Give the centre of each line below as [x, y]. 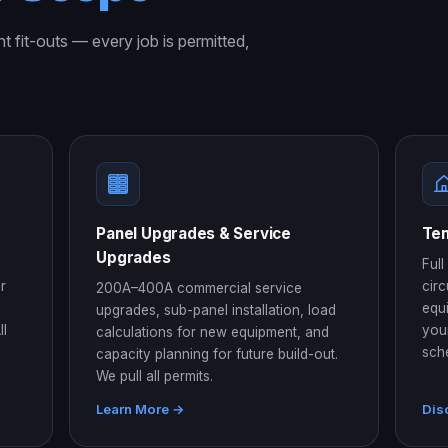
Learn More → [141, 408]
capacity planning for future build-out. [217, 353]
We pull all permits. [155, 375]
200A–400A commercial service [199, 287]
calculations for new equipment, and [213, 331]
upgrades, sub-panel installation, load [216, 309]
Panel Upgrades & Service [193, 233]
